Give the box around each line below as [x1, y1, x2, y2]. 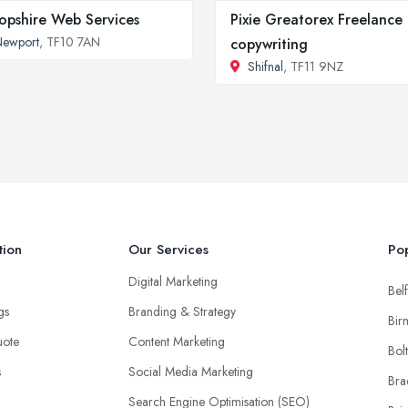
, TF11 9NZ [283, 57, 343, 76]
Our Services [128, 240, 209, 260]
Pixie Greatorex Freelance [230, 9, 403, 30]
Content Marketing [128, 332, 225, 351]
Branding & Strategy [128, 302, 236, 321]
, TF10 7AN [39, 33, 100, 51]
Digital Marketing [128, 272, 218, 291]
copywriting [230, 34, 308, 55]
